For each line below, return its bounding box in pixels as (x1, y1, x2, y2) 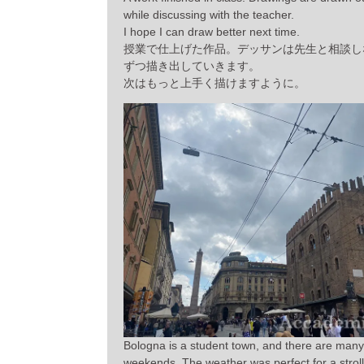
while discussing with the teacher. (123, 7, 294, 21)
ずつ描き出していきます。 (123, 58, 260, 72)
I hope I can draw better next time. (123, 24, 300, 38)
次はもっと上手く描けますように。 (123, 76, 305, 89)
